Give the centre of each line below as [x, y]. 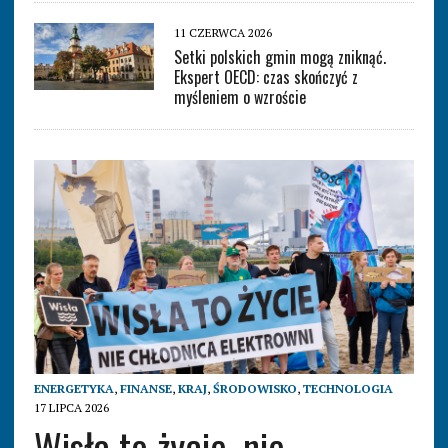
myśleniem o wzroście [239, 96]
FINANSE [145, 388]
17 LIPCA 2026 [71, 407]
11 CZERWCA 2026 [222, 32]
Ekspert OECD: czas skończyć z [265, 76]
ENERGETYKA [73, 388]
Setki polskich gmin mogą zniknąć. [279, 56]
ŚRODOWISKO [254, 388]
